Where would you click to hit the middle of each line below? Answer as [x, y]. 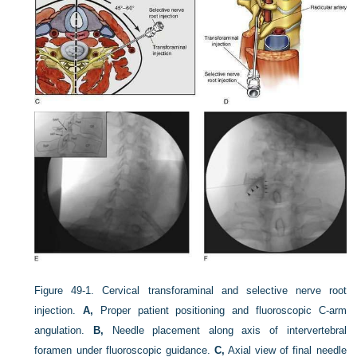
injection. [59, 311]
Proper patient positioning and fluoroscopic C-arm [220, 311]
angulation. [64, 331]
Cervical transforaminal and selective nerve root [224, 291]
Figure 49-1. [65, 291]
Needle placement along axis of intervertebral [225, 331]
